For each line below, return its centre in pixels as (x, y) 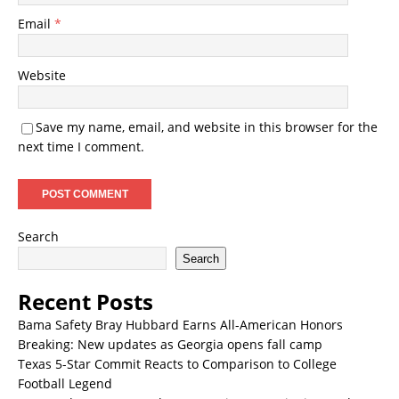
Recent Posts (85, 302)
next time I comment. (81, 147)
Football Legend (65, 384)
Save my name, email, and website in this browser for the (207, 127)
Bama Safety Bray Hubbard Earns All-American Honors (180, 325)
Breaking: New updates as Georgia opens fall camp (170, 345)
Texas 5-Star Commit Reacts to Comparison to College (177, 364)
